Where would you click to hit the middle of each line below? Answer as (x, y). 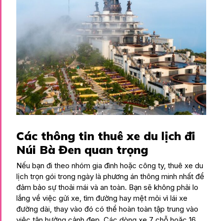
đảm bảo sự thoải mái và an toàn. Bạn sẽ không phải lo (107, 187)
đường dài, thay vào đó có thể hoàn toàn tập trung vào (107, 209)
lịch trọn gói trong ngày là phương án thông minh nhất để (110, 176)
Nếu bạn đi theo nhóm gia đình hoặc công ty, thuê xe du (110, 165)
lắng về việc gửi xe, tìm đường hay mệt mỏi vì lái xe (102, 198)
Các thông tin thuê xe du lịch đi (106, 135)
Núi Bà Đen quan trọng (82, 149)
